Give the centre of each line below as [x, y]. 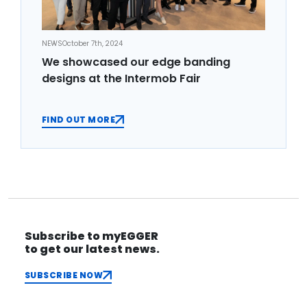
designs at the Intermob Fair [121, 78]
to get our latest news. [92, 249]
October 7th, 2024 [93, 44]
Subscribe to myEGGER [91, 236]
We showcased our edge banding [136, 62]
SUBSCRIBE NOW [64, 275]
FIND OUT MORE [79, 119]
